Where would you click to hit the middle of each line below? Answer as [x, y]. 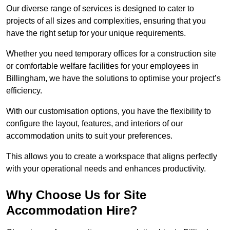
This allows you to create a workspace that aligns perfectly [112, 157]
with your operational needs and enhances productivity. [106, 169]
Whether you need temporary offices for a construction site [111, 54]
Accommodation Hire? [72, 210]
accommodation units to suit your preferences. [89, 136]
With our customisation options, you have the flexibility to [109, 111]
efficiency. [24, 91]
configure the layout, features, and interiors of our [94, 124]
